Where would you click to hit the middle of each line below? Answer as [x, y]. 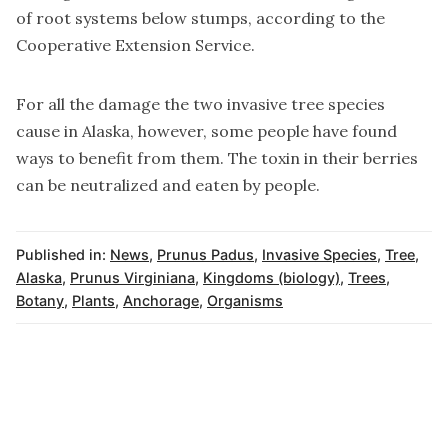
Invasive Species [319, 255]
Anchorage [161, 301]
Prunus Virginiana [132, 278]
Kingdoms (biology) [271, 278]
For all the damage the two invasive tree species [200, 104]
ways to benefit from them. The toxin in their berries [217, 158]
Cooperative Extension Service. [135, 45]
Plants [93, 301]
